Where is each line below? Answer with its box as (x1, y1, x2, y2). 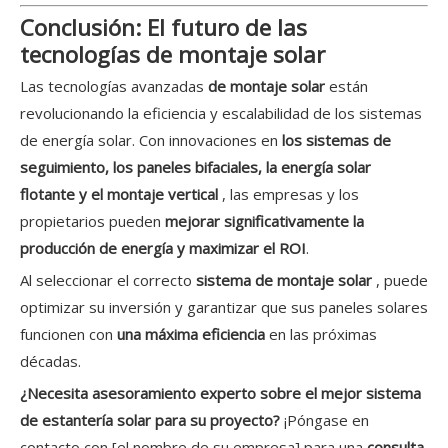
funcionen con (20, 324, 117, 345)
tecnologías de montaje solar (20, 39, 325, 71)
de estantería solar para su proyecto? (20, 410, 284, 431)
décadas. (20, 351, 81, 372)
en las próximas (269, 324, 377, 345)
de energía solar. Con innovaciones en (20, 130, 282, 151)
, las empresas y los (222, 184, 359, 205)
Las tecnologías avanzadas (20, 76, 208, 97)
